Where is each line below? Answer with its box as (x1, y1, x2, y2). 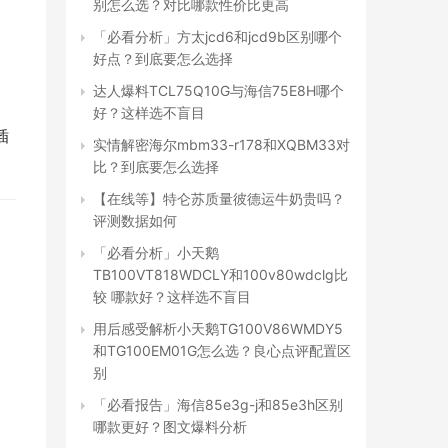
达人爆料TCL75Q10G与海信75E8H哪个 (93, 82, 344, 99)
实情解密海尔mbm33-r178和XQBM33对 (93, 136, 350, 153)
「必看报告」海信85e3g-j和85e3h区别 (93, 396, 343, 413)
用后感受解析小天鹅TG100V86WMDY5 (93, 320, 343, 337)
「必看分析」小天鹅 (93, 244, 219, 261)
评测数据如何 (93, 212, 177, 229)
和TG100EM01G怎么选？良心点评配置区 (93, 342, 351, 359)
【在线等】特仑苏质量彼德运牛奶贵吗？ (93, 190, 345, 207)
